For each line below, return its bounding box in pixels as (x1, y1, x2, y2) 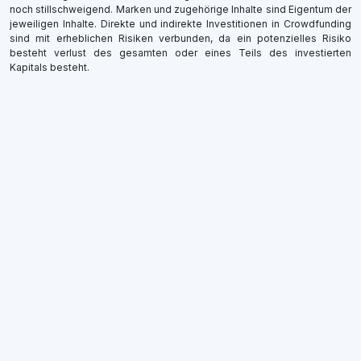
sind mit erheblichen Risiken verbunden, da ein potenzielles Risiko (10, 32, 351, 45)
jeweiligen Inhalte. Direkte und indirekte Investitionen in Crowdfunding (10, 18, 351, 31)
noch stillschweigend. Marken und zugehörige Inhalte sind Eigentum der (10, 3, 351, 16)
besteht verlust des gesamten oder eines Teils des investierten (10, 47, 351, 60)
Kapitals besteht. (10, 61, 89, 74)
